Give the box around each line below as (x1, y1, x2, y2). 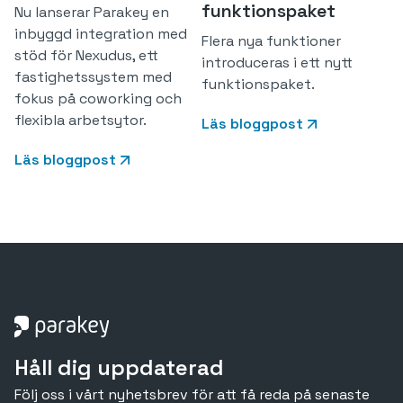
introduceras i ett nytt (201, 53, 353, 73)
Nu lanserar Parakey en (14, 2, 169, 22)
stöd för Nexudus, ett (14, 45, 158, 65)
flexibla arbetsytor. (14, 110, 147, 130)
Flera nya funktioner (201, 31, 341, 51)
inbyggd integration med (14, 23, 187, 43)
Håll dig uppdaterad (14, 353, 224, 381)
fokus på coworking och (14, 88, 182, 108)
